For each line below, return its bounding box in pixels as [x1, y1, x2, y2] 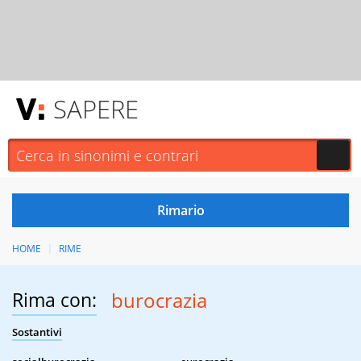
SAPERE [53, 92, 139, 126]
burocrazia [110, 287, 207, 314]
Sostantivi [12, 325, 62, 340]
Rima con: [12, 287, 97, 313]
